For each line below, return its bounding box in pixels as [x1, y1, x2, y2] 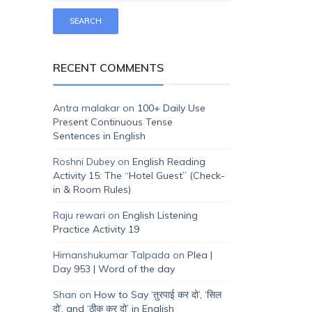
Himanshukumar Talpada [53, 249, 170, 262]
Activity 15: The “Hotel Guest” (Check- [53, 169, 225, 182]
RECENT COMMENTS [53, 61, 164, 75]
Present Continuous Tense [53, 116, 173, 129]
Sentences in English [53, 130, 146, 143]
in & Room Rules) [53, 183, 131, 196]
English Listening [123, 209, 198, 222]
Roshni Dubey [53, 155, 115, 169]
